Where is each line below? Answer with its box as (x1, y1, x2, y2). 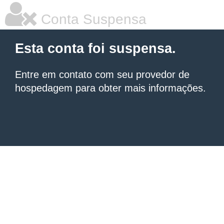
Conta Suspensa (37, 11, 146, 27)
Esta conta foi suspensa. (15, 41, 176, 56)
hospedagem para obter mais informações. (15, 82, 206, 93)
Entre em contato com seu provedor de (15, 69, 189, 80)
